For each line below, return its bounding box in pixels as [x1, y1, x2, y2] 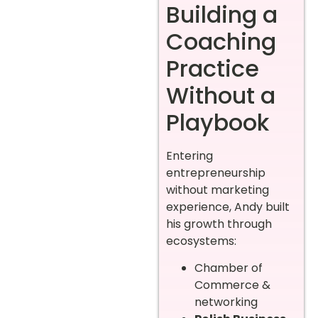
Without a [166, 79, 275, 111]
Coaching [166, 25, 276, 57]
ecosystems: [166, 232, 236, 249]
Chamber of [194, 260, 263, 277]
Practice [166, 52, 259, 84]
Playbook [166, 106, 269, 138]
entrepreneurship [166, 164, 265, 181]
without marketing [166, 181, 269, 198]
